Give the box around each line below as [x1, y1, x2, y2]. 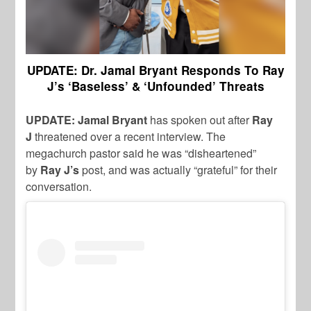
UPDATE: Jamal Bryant [26, 112, 151, 128]
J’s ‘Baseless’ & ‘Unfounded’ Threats [47, 78, 264, 95]
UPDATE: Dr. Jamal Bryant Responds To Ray [26, 62, 285, 79]
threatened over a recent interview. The [35, 128, 226, 145]
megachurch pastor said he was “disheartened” [26, 145, 257, 162]
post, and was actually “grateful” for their [82, 162, 278, 178]
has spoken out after [150, 112, 253, 128]
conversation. [26, 178, 92, 195]
